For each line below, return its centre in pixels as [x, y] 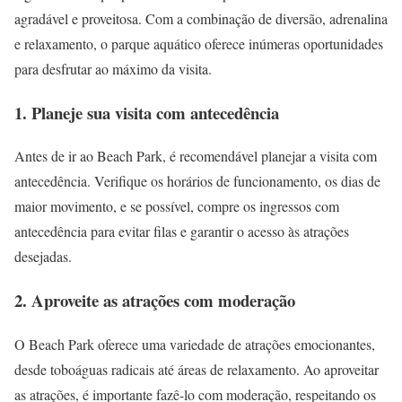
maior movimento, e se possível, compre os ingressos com [177, 206]
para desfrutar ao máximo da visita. [113, 69]
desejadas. [43, 257]
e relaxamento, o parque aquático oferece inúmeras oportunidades [199, 44]
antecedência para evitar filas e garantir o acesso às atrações [182, 232]
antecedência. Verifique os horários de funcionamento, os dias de [197, 181]
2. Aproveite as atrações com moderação [155, 301]
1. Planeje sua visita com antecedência [147, 112]
